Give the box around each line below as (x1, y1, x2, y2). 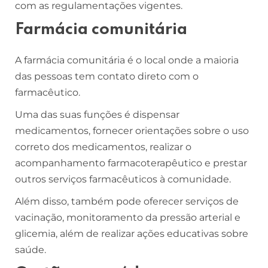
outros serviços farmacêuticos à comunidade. (15, 173, 231, 185)
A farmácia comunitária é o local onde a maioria (15, 54, 239, 66)
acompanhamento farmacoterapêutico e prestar (15, 157, 247, 169)
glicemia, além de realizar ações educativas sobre (15, 227, 248, 239)
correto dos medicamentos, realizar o (15, 141, 191, 153)
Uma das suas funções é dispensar (15, 108, 179, 120)
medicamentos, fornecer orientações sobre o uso (15, 124, 249, 136)
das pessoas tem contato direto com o (15, 70, 199, 82)
